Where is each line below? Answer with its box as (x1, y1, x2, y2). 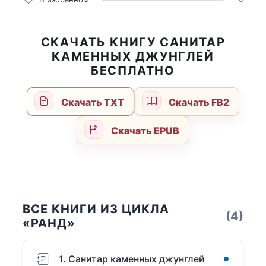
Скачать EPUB (109, 125, 179, 137)
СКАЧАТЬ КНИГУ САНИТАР (40, 35, 226, 50)
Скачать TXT (59, 96, 124, 109)
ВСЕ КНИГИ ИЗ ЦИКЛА (23, 202, 169, 217)
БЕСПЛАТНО (91, 64, 175, 78)
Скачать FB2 (166, 96, 229, 109)
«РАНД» (23, 216, 75, 231)
